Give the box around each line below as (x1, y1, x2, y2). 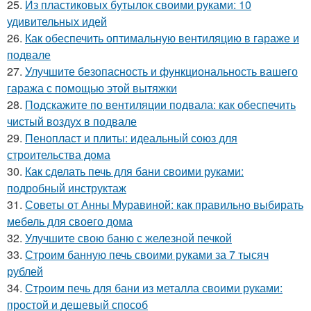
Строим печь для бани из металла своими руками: (25, 280, 283, 296)
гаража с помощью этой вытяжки (7, 80, 177, 96)
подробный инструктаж (7, 180, 126, 196)
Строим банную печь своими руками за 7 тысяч (25, 246, 269, 263)
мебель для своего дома (7, 213, 133, 230)
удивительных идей (7, 13, 107, 30)
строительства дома (7, 146, 110, 163)
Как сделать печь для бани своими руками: (25, 163, 244, 180)
